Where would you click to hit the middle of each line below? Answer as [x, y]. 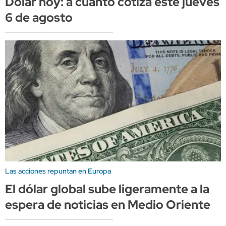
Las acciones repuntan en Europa [58, 171]
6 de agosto [39, 17]
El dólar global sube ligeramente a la [107, 189]
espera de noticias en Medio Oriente [108, 204]
